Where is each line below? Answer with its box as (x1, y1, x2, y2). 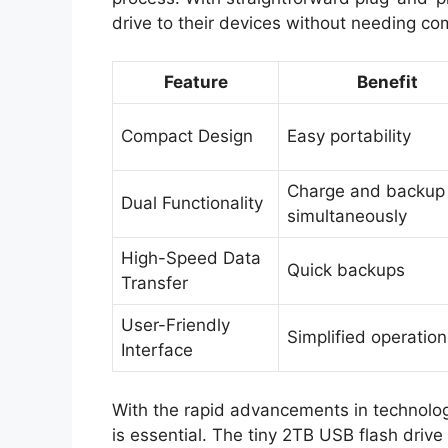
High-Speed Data (121, 248, 261, 269)
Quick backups (287, 260, 405, 281)
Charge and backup (287, 181, 445, 202)
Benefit (357, 72, 418, 93)
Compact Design (121, 126, 253, 147)
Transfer (121, 273, 188, 294)
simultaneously (287, 206, 407, 227)
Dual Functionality (121, 193, 263, 214)
